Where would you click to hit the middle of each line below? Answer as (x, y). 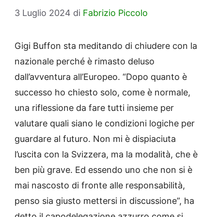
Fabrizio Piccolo (115, 13)
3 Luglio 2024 (43, 13)
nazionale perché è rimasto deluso (85, 62)
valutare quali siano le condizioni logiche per (105, 124)
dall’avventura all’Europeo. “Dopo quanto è (101, 77)
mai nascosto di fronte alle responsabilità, (100, 186)
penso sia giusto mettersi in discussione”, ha (104, 201)
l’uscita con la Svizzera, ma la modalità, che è (106, 155)
